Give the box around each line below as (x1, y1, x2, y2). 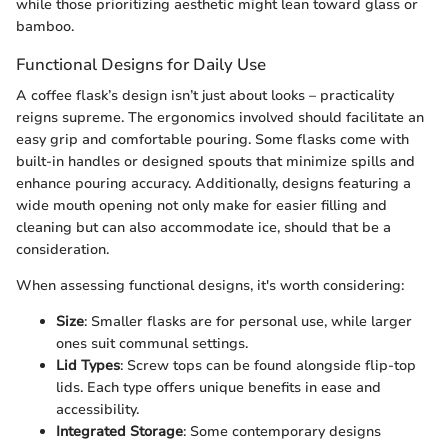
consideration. (16, 239, 109, 259)
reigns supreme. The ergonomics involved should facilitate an (16, 107, 424, 127)
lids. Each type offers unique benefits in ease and (56, 377, 381, 397)
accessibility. (56, 399, 139, 419)
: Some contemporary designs (183, 421, 381, 441)
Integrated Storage (56, 421, 183, 441)
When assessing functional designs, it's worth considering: (16, 275, 404, 295)
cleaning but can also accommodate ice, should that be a (16, 217, 391, 237)
